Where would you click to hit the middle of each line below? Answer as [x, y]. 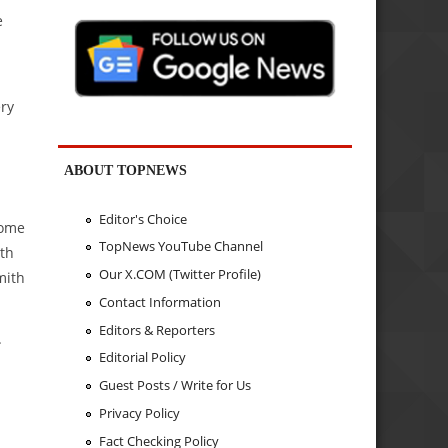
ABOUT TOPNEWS [126, 170]
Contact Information [159, 301]
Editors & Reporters [156, 329]
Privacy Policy [139, 412]
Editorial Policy [142, 357]
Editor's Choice [142, 218]
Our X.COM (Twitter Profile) [179, 274]
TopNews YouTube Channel [180, 246]
